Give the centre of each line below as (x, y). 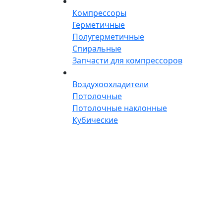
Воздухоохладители (111, 84)
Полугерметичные (108, 36)
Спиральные (97, 48)
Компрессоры (99, 13)
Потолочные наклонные (120, 108)
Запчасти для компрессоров (127, 60)
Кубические (95, 120)
